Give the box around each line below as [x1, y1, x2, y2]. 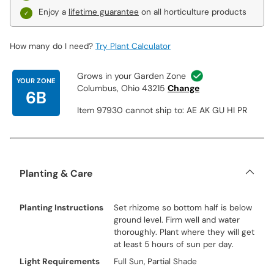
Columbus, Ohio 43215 [77, 83, 166, 94]
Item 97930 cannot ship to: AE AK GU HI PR [77, 105, 248, 116]
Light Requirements [20, 256, 100, 267]
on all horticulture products [139, 7, 246, 17]
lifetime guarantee [68, 7, 139, 17]
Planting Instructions [20, 202, 103, 213]
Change [168, 83, 200, 94]
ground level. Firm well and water [113, 215, 240, 225]
